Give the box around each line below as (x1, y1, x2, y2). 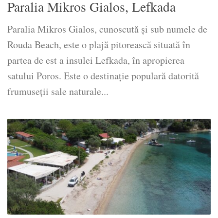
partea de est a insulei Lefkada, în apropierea (7, 54, 184, 67)
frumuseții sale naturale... (7, 85, 109, 98)
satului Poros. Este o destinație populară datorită (7, 69, 199, 83)
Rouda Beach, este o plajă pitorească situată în (7, 38, 190, 52)
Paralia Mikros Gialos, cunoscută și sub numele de (7, 22, 207, 36)
